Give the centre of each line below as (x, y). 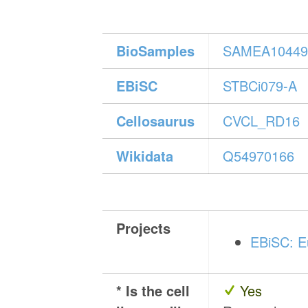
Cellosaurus (156, 121)
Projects (144, 228)
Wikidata (145, 156)
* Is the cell (153, 291)
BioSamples (156, 51)
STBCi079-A (260, 86)
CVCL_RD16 (262, 121)
